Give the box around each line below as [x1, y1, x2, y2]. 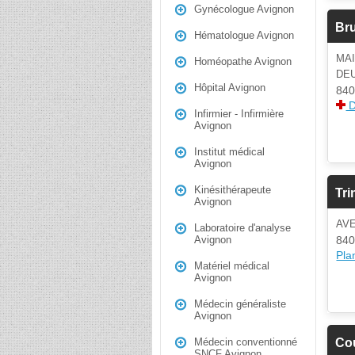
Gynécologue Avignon [194, 3, 294, 15]
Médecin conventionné [194, 336, 297, 348]
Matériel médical [194, 260, 269, 272]
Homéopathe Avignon [194, 55, 292, 67]
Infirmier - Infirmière [194, 108, 284, 120]
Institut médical [194, 146, 265, 158]
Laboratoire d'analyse [194, 222, 291, 234]
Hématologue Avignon [194, 29, 294, 41]
